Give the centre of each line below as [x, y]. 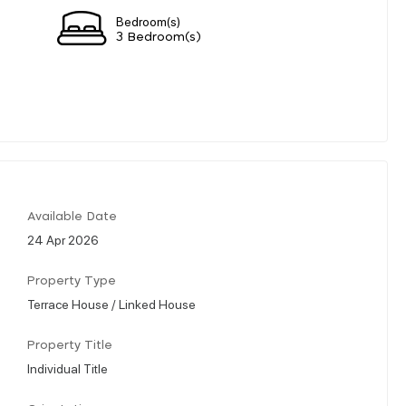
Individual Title [68, 367]
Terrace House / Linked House [111, 303]
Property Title [70, 345]
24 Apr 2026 [63, 239]
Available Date [72, 217]
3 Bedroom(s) [159, 37]
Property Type [72, 281]
